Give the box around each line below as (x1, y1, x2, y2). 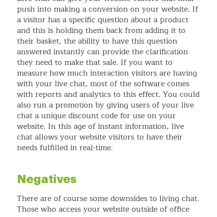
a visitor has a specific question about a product (17, 14, 188, 27)
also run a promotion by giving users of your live (17, 99, 194, 112)
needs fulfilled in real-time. (17, 141, 113, 155)
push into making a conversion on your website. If (17, 3, 198, 16)
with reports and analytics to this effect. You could (17, 88, 200, 101)
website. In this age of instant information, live (17, 120, 184, 133)
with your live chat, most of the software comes (17, 77, 189, 91)
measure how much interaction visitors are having (17, 67, 197, 80)
